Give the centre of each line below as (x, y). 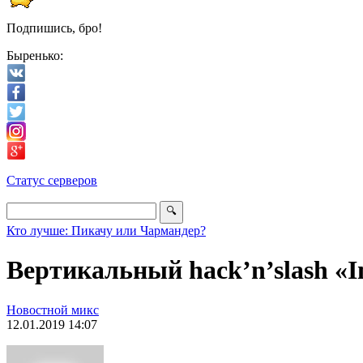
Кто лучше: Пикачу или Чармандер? (106, 231)
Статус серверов (52, 180)
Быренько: (35, 56)
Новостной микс (53, 310)
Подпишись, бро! (54, 28)
